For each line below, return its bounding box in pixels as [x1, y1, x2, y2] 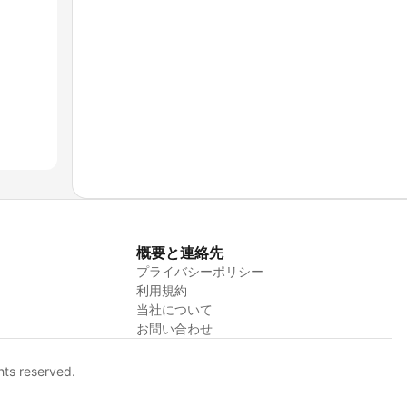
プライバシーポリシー [135, 263, 263, 280]
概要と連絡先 [135, 243, 223, 263]
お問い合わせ [135, 321, 213, 337]
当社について [135, 302, 213, 318]
